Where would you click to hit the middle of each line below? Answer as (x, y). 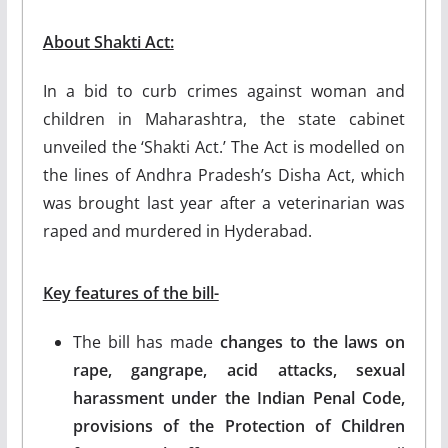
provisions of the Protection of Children (239, 425)
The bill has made (146, 341)
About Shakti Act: (108, 41)
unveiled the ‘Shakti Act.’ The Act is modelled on (224, 146)
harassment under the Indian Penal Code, (239, 397)
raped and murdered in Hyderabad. (177, 230)
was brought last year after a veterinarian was (224, 202)
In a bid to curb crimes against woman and (224, 90)
